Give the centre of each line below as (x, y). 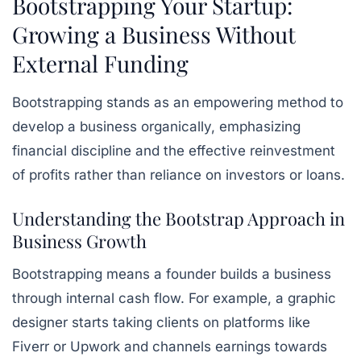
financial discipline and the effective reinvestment (174, 151)
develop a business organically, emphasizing (156, 127)
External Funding (100, 63)
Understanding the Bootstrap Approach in (178, 218)
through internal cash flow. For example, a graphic (174, 298)
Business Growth (79, 241)
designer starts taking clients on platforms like (161, 322)
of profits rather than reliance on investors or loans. (178, 175)
